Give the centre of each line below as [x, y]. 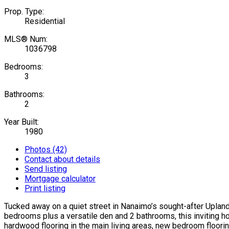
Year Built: [21, 122]
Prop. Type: [24, 11]
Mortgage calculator [60, 178]
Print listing [45, 188]
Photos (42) [46, 149]
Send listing [46, 169]
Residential [45, 21]
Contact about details [62, 159]
